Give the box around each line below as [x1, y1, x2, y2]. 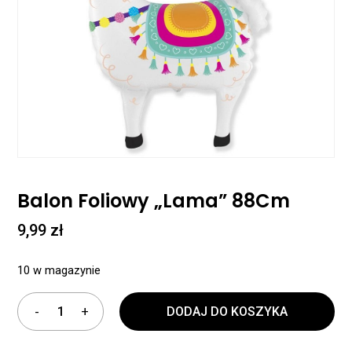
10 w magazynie [17, 262, 101, 277]
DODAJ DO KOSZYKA [167, 303, 288, 319]
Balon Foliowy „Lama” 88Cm [17, 187, 291, 214]
